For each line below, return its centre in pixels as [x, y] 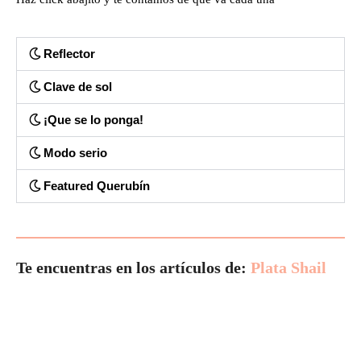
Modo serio [75, 152]
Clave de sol [78, 86]
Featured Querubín [97, 185]
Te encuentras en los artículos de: [133, 267]
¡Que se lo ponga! [93, 119]
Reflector [69, 53]
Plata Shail [288, 267]
